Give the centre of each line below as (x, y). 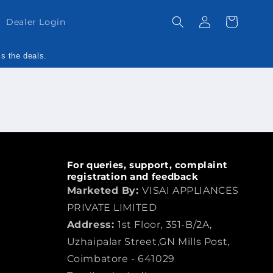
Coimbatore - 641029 (121, 259)
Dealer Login (36, 22)
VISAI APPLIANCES (190, 190)
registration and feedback (133, 176)
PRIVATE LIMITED (112, 207)
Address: (92, 225)
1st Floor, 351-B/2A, (165, 225)
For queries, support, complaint (147, 165)
